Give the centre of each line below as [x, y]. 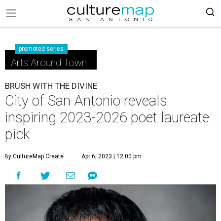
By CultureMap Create [34, 156]
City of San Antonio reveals [86, 101]
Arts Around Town [49, 63]
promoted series [41, 49]
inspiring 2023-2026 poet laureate [107, 117]
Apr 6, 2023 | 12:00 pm [111, 156]
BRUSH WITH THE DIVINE [51, 86]
